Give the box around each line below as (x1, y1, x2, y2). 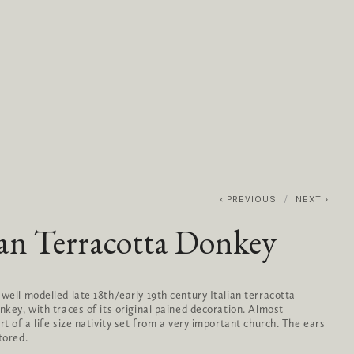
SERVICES (217, 108, 265, 120)
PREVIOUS (227, 193, 277, 205)
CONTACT (283, 108, 329, 120)
